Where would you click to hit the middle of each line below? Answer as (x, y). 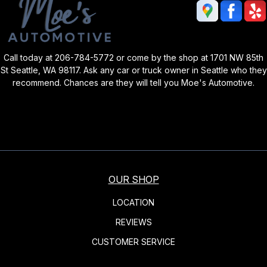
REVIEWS (133, 222)
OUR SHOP (133, 179)
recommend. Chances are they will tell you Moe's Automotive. (133, 82)
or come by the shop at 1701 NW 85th (189, 57)
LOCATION (133, 202)
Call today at (29, 57)
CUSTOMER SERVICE (133, 241)
